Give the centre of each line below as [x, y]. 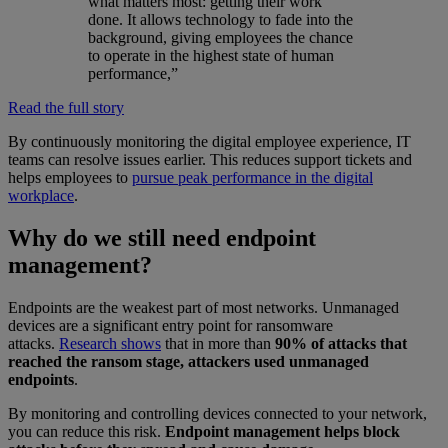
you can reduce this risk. [86, 432]
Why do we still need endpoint [162, 238]
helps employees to [70, 178]
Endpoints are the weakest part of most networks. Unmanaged [203, 308]
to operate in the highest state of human [211, 56]
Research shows [110, 344]
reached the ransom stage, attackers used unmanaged [188, 362]
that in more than [218, 344]
